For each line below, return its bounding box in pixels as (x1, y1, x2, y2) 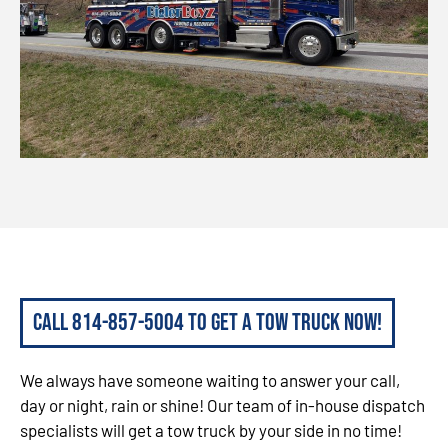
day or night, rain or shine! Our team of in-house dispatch (20, 395, 425, 416)
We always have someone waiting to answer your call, (20, 370, 400, 391)
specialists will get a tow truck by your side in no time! (20, 420, 402, 441)
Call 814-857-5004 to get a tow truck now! (33, 308, 382, 338)
